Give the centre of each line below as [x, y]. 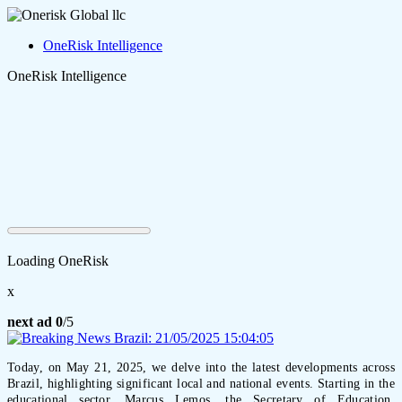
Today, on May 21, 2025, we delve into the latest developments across [201, 367]
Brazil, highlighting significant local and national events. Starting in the [201, 384]
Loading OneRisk [58, 261]
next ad [30, 322]
